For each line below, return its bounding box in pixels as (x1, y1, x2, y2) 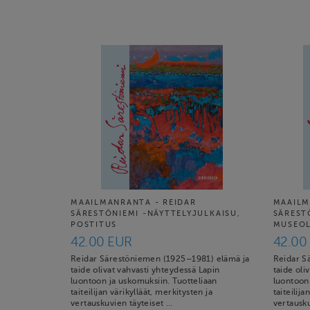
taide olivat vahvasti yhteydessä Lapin (71, 265, 220, 275)
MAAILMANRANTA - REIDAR (71, 198, 197, 207)
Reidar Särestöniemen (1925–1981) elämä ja (71, 254, 250, 264)
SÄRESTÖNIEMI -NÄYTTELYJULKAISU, (71, 209, 241, 218)
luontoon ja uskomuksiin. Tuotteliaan (71, 276, 217, 286)
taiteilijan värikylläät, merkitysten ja (71, 287, 213, 297)
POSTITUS (71, 220, 118, 229)
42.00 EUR (71, 234, 132, 249)
